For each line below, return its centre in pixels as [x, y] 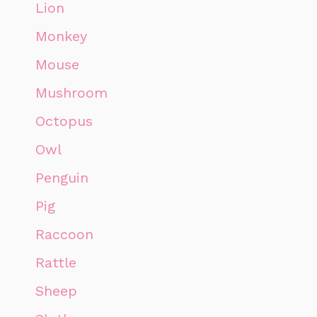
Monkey [61, 36]
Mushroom [71, 92]
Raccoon [64, 234]
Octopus [64, 121]
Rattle [56, 262]
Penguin [62, 177]
